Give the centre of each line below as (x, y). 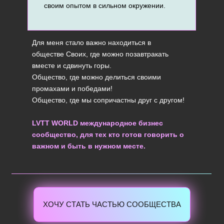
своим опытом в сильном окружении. (105, 5)
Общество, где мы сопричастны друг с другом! (108, 100)
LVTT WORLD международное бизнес (97, 123)
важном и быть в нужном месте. (89, 146)
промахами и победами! (72, 88)
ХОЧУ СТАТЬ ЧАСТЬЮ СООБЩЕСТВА (112, 204)
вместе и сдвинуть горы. (72, 65)
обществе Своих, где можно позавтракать (100, 54)
